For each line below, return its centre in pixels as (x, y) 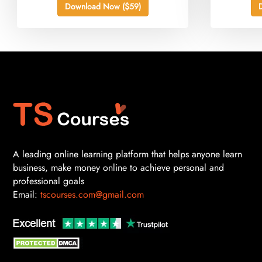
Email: (27, 195)
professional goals (49, 181)
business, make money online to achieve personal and (118, 168)
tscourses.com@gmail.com (92, 195)
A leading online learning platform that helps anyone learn (127, 154)
